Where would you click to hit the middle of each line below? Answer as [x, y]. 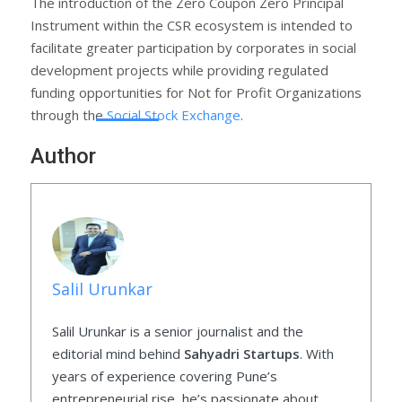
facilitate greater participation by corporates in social [193, 47]
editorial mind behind [118, 354]
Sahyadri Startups [241, 354]
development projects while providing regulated [179, 70]
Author [63, 156]
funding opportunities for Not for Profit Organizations [196, 92]
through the [69, 114]
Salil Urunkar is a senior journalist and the [177, 332]
